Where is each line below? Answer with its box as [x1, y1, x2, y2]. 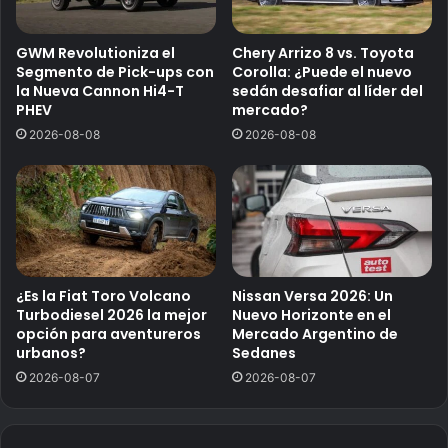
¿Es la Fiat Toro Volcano [16, 286, 191, 307]
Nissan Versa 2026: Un [232, 286, 393, 307]
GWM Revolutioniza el [16, 42, 175, 63]
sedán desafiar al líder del [232, 80, 423, 101]
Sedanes [232, 343, 296, 364]
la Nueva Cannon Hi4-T [16, 80, 184, 101]
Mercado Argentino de [232, 324, 398, 345]
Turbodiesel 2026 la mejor [16, 305, 207, 326]
